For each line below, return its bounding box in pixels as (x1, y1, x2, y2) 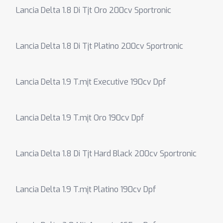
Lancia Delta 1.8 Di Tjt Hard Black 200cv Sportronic (16, 148, 197, 159)
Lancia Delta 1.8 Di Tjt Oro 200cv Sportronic (16, 5, 171, 15)
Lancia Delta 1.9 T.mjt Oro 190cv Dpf (16, 112, 144, 123)
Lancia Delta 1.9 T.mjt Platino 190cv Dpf (16, 184, 156, 195)
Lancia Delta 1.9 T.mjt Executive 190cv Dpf (16, 77, 166, 87)
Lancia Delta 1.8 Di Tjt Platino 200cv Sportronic (16, 41, 183, 51)
